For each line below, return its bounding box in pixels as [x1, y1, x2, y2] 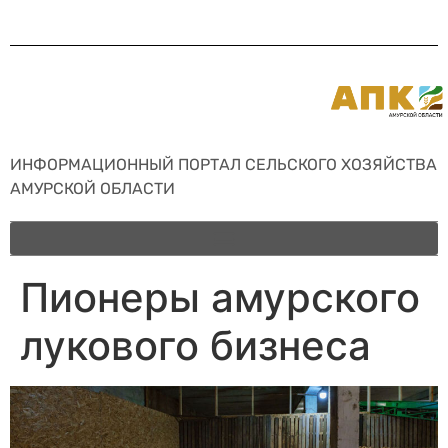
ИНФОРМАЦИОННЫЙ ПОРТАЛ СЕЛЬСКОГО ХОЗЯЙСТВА [10, 154, 437, 174]
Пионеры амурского [20, 272, 420, 322]
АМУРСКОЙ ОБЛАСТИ [10, 178, 175, 198]
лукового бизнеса [20, 320, 371, 370]
